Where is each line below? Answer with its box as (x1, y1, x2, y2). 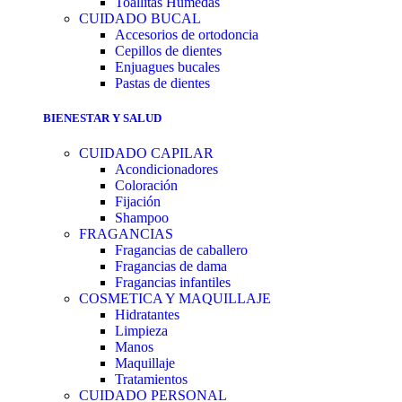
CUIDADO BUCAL (79, 10, 201, 26)
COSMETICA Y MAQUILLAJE (79, 291, 271, 307)
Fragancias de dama (115, 258, 227, 275)
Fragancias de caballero (115, 242, 248, 258)
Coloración (115, 178, 178, 194)
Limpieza (115, 323, 168, 339)
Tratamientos (115, 371, 188, 388)
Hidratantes (115, 307, 179, 323)
